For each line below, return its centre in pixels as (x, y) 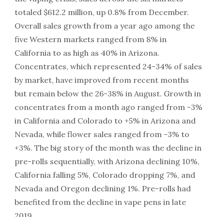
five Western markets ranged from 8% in (91, 39)
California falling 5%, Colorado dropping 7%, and (105, 175)
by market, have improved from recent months (102, 80)
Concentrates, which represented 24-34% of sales (108, 66)
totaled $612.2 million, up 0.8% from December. (102, 12)
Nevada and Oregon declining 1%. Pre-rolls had (103, 188)
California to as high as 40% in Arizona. (87, 53)
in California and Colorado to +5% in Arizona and (105, 121)
